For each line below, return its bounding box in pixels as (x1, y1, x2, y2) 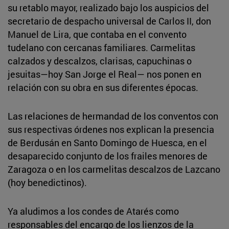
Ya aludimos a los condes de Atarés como (8, 204, 179, 217)
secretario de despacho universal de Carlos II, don (8, 14, 211, 27)
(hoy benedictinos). (8, 176, 87, 189)
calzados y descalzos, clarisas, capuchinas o (8, 54, 192, 67)
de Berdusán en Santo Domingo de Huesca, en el (8, 136, 207, 149)
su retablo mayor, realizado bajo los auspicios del (8, 1, 209, 14)
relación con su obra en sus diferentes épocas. (8, 81, 198, 94)
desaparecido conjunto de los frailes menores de (8, 149, 208, 162)
